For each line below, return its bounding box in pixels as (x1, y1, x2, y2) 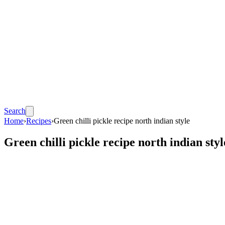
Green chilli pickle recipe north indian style (54, 117, 190, 125)
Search (4, 106, 26, 115)
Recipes (26, 117, 51, 125)
